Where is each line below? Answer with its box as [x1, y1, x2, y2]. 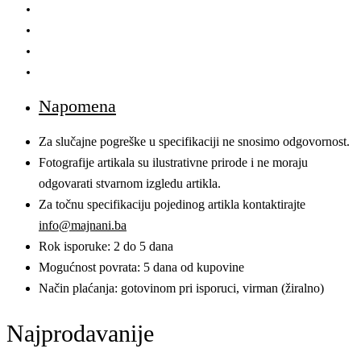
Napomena [39, 95, 116, 116]
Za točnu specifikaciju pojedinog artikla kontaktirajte [39, 197, 305, 211]
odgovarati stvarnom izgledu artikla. [39, 176, 221, 190]
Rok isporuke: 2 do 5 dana [39, 239, 173, 253]
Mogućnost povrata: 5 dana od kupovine [39, 259, 244, 274]
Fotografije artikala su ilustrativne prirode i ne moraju [39, 155, 308, 169]
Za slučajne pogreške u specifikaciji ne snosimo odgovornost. [39, 134, 350, 148]
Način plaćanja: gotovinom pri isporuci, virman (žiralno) [39, 280, 324, 295]
